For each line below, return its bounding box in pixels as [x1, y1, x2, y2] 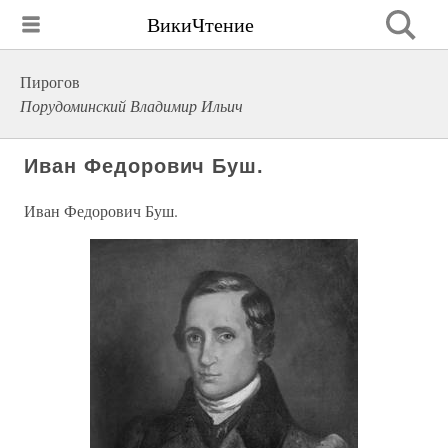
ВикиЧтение [147, 10, 254, 38]
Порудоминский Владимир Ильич [20, 95, 243, 116]
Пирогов [20, 71, 80, 92]
